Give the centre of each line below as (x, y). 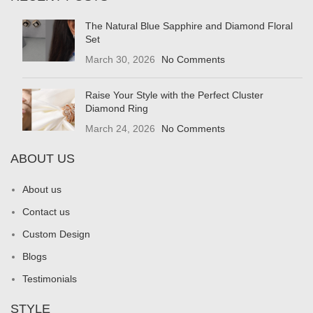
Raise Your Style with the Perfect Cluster (174, 95)
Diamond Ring (117, 108)
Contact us (46, 211)
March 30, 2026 (120, 59)
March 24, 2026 (120, 128)
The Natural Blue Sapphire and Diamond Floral (189, 26)
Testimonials (50, 278)
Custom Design (56, 234)
